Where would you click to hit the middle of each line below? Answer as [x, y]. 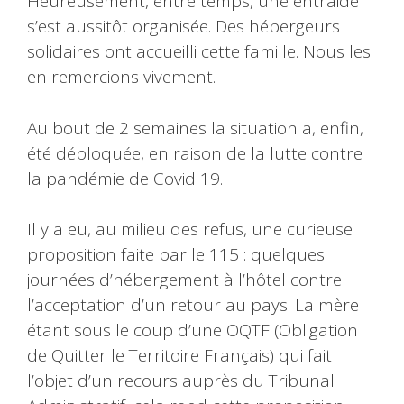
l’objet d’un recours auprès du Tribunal [181, 381]
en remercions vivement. [121, 77]
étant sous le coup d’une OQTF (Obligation [193, 331]
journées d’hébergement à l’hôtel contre [184, 280]
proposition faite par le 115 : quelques [176, 255]
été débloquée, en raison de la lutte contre [195, 153]
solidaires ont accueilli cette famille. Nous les [199, 52]
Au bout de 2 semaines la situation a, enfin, [195, 128]
